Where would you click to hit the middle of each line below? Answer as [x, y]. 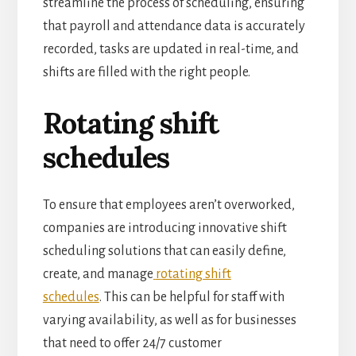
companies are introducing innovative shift [164, 228]
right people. [214, 72]
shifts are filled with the [110, 72]
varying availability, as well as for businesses [169, 320]
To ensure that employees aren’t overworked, [168, 205]
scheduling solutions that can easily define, [164, 251]
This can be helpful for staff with [194, 297]
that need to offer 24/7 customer [132, 343]
